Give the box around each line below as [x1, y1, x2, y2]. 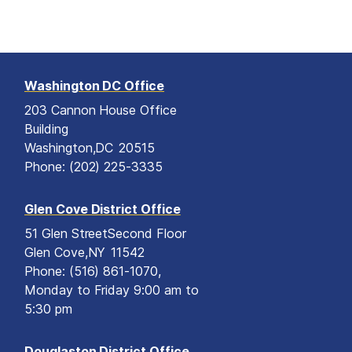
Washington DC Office [24, 78, 165, 94]
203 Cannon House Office [24, 102, 177, 119]
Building [24, 121, 68, 137]
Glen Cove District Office [24, 201, 181, 218]
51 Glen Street [24, 225, 108, 242]
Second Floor [108, 225, 186, 242]
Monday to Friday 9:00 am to [24, 282, 199, 299]
